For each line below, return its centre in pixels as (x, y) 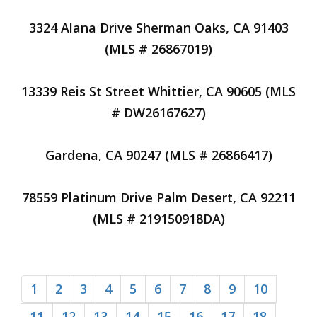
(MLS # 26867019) (158, 49)
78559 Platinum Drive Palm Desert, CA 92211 (158, 197)
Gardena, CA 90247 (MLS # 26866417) (158, 155)
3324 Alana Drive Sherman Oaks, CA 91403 (158, 28)
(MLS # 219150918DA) (158, 219)
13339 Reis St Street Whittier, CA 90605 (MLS (158, 91)
